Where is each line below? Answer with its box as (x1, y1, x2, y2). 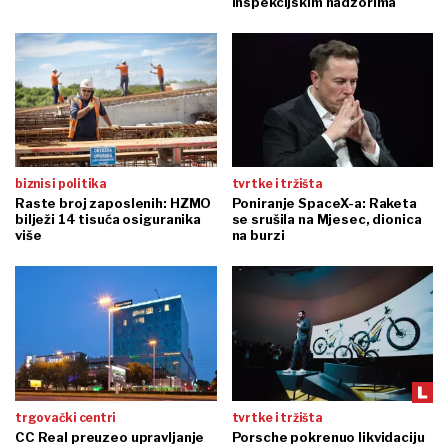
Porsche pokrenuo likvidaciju (231, 428, 425, 445)
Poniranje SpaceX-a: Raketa (231, 195, 417, 212)
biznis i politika (15, 176, 107, 192)
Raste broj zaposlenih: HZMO (15, 195, 212, 212)
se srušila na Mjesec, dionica (231, 211, 422, 228)
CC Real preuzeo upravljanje (15, 428, 205, 445)
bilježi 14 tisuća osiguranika (15, 211, 201, 228)
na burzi (231, 227, 285, 244)
